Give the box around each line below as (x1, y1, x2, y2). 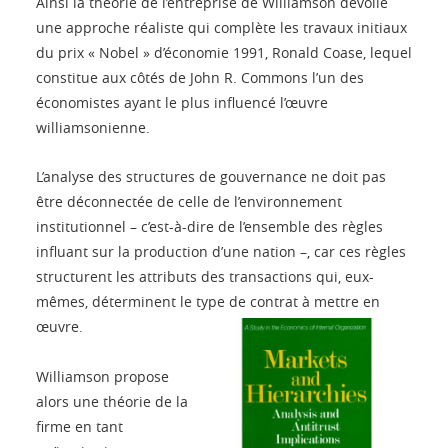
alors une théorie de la (36, 392, 188, 412)
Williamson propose (36, 367, 169, 387)
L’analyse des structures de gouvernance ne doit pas (36, 167, 386, 187)
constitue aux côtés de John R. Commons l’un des (36, 68, 364, 88)
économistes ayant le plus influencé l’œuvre (36, 93, 328, 113)
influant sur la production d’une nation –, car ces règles (36, 242, 406, 262)
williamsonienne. (36, 118, 150, 138)
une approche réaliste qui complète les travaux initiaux (36, 18, 407, 38)
